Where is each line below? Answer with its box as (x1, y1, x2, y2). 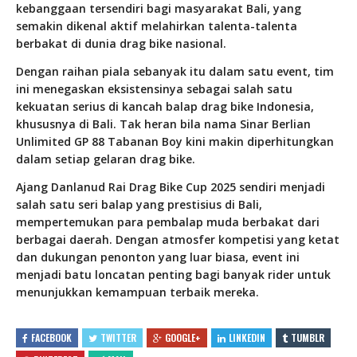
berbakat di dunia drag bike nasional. (16, 36, 226, 52)
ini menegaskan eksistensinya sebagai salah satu (16, 81, 292, 97)
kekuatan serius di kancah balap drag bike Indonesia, (16, 99, 314, 115)
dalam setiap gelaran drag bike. (16, 151, 195, 167)
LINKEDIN (229, 331, 265, 345)
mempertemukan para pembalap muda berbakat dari (16, 214, 320, 230)
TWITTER (100, 331, 136, 345)
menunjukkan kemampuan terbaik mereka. (16, 284, 259, 300)
